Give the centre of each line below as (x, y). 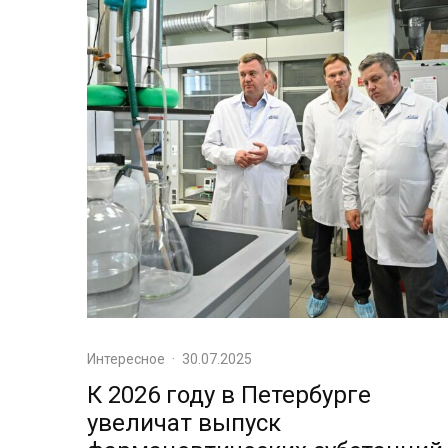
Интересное (126, 358)
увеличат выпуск (184, 422)
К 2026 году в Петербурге (229, 394)
